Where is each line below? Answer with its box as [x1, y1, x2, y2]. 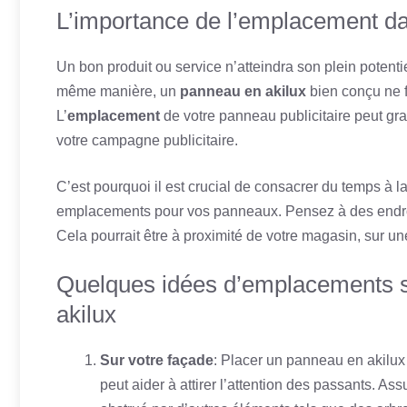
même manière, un [56, 84, 180, 99]
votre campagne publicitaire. [56, 133, 238, 148]
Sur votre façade [100, 352, 213, 368]
